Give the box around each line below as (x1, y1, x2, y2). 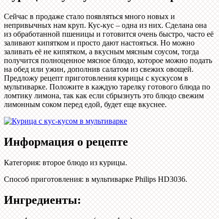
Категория (4, 158, 39, 167)
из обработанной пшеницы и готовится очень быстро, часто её (4, 29, 214, 38)
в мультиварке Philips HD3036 (86, 175, 185, 183)
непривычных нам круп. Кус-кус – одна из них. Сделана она (4, 21, 207, 29)
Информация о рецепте (4, 135, 128, 148)
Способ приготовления (4, 175, 82, 183)
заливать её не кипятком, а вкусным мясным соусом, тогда (4, 47, 199, 56)
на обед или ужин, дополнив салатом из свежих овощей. (4, 65, 194, 73)
